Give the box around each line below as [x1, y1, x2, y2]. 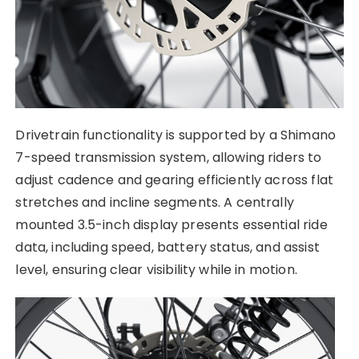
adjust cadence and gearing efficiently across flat [15, 170, 333, 189]
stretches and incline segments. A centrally [15, 192, 294, 212]
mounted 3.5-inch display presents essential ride [15, 215, 328, 234]
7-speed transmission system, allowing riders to [15, 147, 322, 167]
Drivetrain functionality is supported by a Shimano [15, 125, 336, 144]
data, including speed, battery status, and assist [15, 237, 320, 256]
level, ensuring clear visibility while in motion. [15, 260, 297, 279]
